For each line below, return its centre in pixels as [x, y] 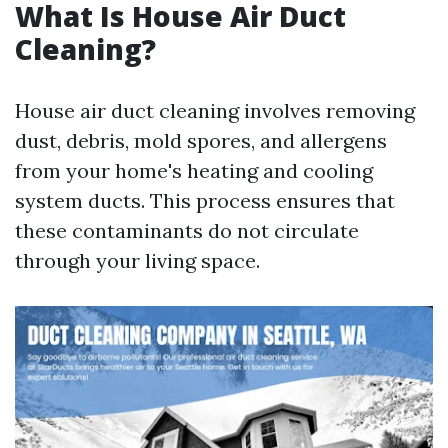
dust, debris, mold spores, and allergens [201, 141]
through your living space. [137, 261]
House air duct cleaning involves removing [215, 111]
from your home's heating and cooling [194, 171]
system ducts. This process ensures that [205, 201]
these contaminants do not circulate [187, 231]
